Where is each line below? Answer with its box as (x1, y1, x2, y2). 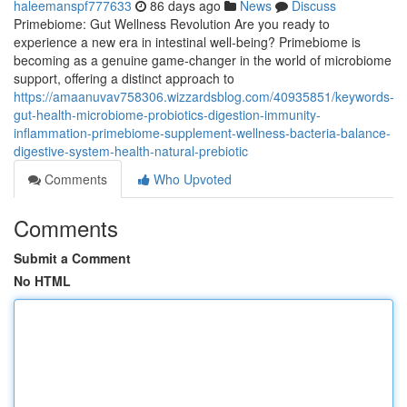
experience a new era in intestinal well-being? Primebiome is (14, 33, 361, 51)
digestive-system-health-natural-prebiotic (14, 142, 248, 160)
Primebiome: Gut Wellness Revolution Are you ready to (14, 15, 330, 33)
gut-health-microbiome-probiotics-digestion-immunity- (14, 105, 321, 124)
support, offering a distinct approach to (14, 69, 234, 87)
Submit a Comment (14, 249, 131, 267)
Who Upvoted (150, 170, 232, 188)
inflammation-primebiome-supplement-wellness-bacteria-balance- (14, 124, 391, 142)
